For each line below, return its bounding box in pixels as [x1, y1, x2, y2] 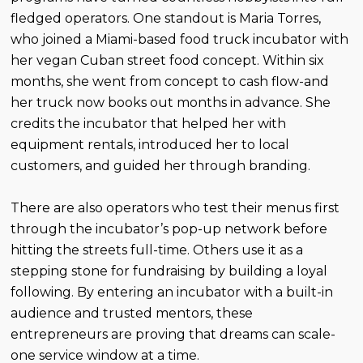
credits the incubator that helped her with [11, 115, 287, 131]
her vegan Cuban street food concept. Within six [11, 52, 325, 68]
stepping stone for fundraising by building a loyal [11, 263, 328, 279]
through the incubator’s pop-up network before [11, 220, 328, 237]
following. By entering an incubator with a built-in [11, 284, 334, 300]
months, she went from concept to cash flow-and [11, 73, 330, 89]
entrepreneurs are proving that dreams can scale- [11, 326, 336, 342]
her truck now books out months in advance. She [11, 94, 331, 110]
